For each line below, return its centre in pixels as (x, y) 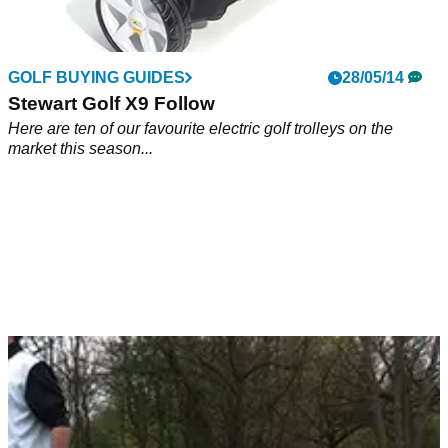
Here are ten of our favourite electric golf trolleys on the (200, 129)
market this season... (80, 149)
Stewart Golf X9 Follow (111, 104)
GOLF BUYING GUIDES (96, 78)
